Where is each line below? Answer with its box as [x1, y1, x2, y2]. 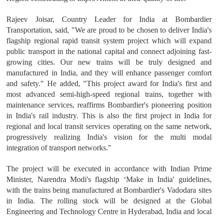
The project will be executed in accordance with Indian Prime [6, 164, 212, 173]
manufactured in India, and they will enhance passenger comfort [6, 69, 212, 77]
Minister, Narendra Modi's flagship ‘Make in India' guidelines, [6, 175, 212, 184]
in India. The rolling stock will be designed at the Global [6, 197, 212, 205]
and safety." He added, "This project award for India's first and [6, 79, 212, 88]
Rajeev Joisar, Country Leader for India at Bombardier [6, 15, 212, 24]
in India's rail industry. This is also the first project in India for [6, 111, 212, 120]
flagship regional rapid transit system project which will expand [6, 36, 212, 45]
